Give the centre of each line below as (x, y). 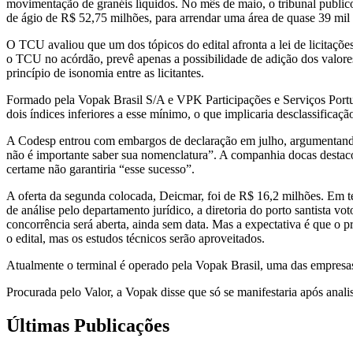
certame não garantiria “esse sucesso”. (100, 169)
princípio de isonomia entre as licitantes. (105, 72)
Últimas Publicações (88, 325)
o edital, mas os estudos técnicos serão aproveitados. (136, 238)
